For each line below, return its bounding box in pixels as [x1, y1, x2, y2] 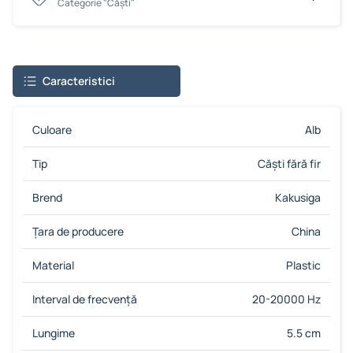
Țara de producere [32, 224, 124, 239]
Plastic [286, 258, 321, 273]
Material [32, 258, 74, 273]
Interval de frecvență [32, 292, 137, 307]
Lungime [32, 325, 75, 340]
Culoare [32, 122, 72, 137]
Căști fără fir [258, 156, 321, 171]
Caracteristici [43, 73, 115, 88]
